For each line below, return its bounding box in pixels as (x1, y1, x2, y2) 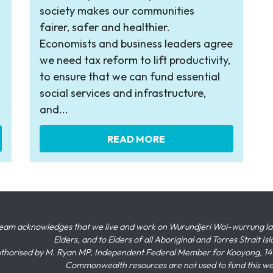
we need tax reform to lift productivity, (39, 53, 230, 68)
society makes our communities (39, 4, 194, 18)
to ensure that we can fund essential (39, 69, 220, 84)
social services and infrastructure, (39, 86, 206, 101)
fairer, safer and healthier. (39, 20, 175, 35)
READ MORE (107, 132, 166, 145)
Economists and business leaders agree (39, 37, 233, 51)
